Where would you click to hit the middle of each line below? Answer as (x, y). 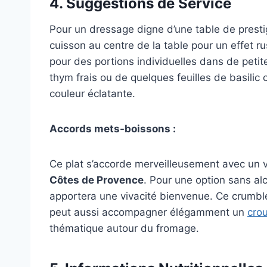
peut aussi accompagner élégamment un (148, 212)
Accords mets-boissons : (113, 129)
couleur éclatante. (92, 94)
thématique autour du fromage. (124, 229)
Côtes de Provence (97, 180)
